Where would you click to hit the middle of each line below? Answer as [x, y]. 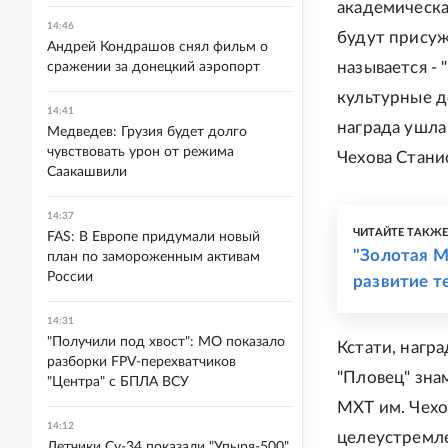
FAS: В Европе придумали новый [153, 237]
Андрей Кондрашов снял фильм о [157, 47]
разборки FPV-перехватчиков [141, 362]
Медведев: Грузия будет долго [147, 132]
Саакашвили [87, 172]
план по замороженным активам [153, 257]
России [70, 277]
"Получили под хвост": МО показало [166, 342]
